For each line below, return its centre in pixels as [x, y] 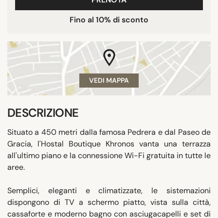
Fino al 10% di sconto [109, 19]
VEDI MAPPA [109, 80]
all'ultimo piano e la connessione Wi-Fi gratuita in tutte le [109, 155]
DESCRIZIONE [43, 112]
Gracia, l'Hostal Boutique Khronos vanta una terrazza [109, 144]
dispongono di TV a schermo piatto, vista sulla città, [109, 202]
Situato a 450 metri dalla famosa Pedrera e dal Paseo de [109, 132]
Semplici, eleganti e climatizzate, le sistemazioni [109, 190]
